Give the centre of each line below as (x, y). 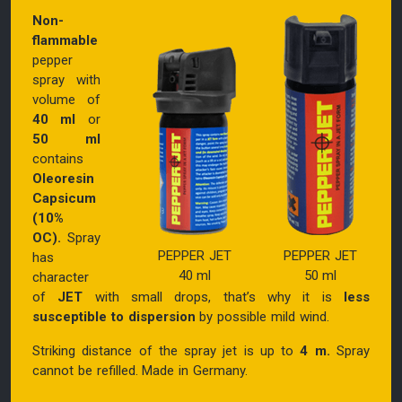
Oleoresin (63, 178)
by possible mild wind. (262, 316)
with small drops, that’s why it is (213, 297)
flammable (65, 40)
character (61, 277)
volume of (66, 99)
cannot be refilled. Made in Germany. (140, 370)
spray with (66, 79)
